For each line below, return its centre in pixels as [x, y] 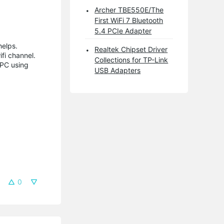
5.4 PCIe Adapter [123, 30]
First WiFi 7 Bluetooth [129, 20]
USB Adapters [118, 70]
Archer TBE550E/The [129, 9]
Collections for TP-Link [131, 59]
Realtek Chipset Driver [131, 49]
